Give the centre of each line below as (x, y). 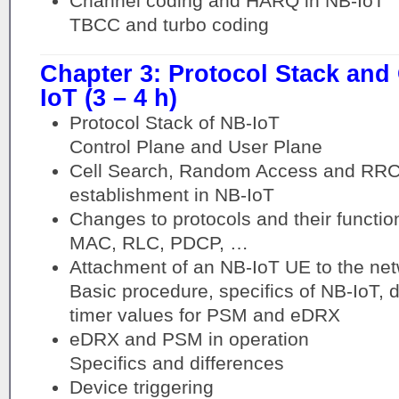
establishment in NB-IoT (171, 194)
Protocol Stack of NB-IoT (174, 122)
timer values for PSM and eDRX (204, 314)
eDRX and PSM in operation (189, 338)
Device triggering (141, 387)
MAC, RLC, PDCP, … (159, 242)
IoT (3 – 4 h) (109, 98)
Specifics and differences (176, 362)
